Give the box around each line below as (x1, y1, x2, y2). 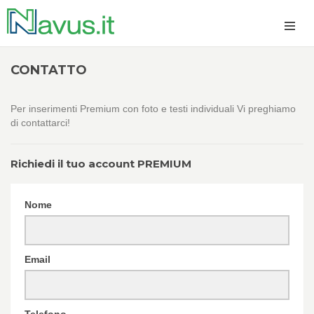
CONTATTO (11, 62, 87, 78)
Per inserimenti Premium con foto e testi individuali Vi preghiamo (11, 103, 296, 114)
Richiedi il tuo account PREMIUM (11, 157, 191, 170)
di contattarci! (11, 117, 70, 128)
